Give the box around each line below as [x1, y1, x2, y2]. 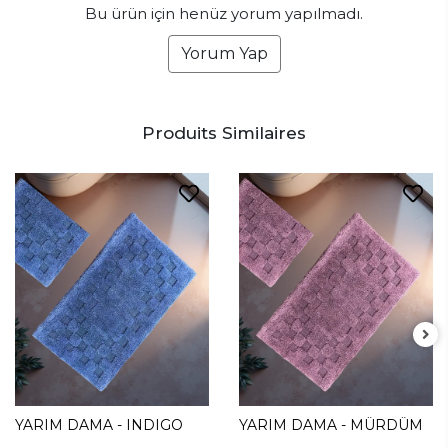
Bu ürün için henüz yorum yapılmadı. [85, 4, 363, 24]
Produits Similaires [142, 123, 306, 144]
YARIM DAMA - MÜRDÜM [239, 416, 423, 435]
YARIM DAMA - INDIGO [15, 416, 183, 435]
